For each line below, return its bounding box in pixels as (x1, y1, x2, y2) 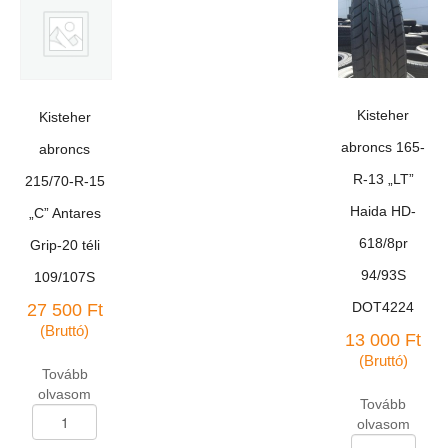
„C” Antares (28, 204, 101, 221)
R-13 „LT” (352, 170, 414, 187)
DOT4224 (352, 298, 415, 315)
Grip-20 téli (29, 236, 100, 253)
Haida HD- (350, 202, 417, 219)
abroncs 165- (341, 138, 426, 155)
